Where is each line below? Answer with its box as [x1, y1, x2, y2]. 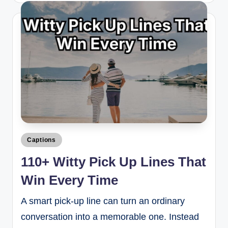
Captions [27, 136, 56, 144]
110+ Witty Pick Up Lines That [21, 154, 206, 169]
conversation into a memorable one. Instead [21, 211, 199, 222]
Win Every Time [21, 172, 118, 188]
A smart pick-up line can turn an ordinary [21, 195, 185, 206]
